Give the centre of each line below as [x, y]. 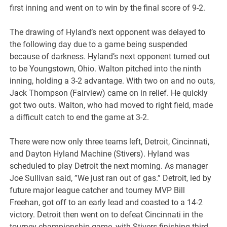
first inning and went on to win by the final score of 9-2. [108, 8]
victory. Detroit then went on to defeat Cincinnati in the [106, 215]
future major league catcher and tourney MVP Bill [98, 191]
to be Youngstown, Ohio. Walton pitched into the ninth [106, 69]
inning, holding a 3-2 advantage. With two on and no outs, [112, 81]
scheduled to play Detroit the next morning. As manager [109, 166]
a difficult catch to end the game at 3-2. [80, 118]
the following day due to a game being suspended [99, 45]
